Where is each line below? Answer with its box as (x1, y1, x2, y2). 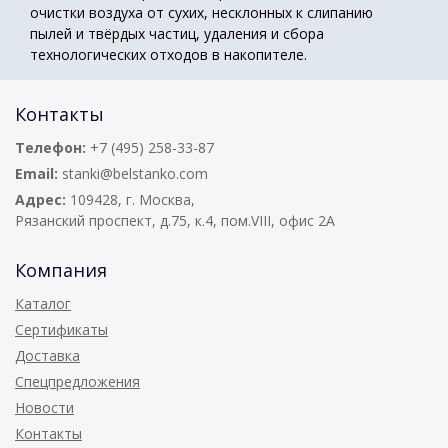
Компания (15, 257, 107, 282)
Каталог (15, 293, 71, 313)
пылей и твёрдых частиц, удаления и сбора (30, 23, 324, 43)
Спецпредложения (15, 371, 140, 391)
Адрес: (15, 189, 66, 209)
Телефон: (15, 137, 86, 157)
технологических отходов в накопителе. (30, 44, 307, 64)
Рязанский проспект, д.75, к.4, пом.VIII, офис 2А (15, 210, 335, 230)
